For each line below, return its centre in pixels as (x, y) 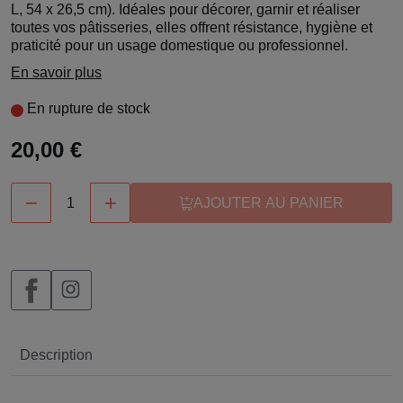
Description (56, 355)
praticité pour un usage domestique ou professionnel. (179, 45)
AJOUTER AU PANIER (269, 202)
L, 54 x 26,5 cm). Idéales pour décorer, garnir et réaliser (185, 9)
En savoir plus (56, 72)
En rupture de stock (87, 108)
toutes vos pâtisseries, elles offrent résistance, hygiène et (192, 27)
